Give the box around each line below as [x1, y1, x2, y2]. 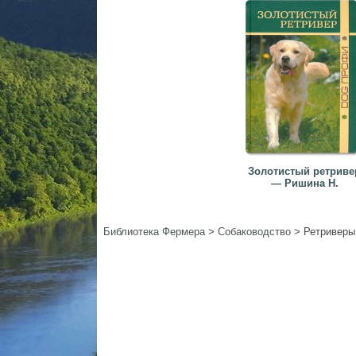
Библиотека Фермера [103, 226, 205, 238]
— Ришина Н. [270, 177, 339, 189]
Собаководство [218, 226, 291, 238]
